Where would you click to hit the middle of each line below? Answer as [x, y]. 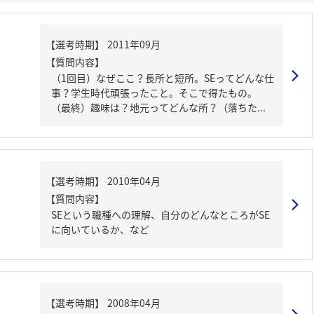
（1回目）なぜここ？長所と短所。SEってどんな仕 [163, 78]
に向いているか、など [100, 229]
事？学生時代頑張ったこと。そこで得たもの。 [154, 93]
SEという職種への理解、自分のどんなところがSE [161, 214]
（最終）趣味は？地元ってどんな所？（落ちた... [158, 107]
